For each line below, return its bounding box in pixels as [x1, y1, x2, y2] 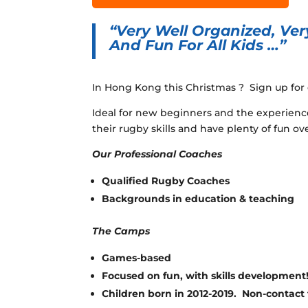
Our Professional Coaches [92, 148, 223, 161]
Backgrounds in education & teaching [102, 192, 295, 206]
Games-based [102, 252, 172, 265]
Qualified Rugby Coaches [102, 175, 230, 188]
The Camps [92, 225, 151, 238]
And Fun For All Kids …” [109, 36, 287, 54]
